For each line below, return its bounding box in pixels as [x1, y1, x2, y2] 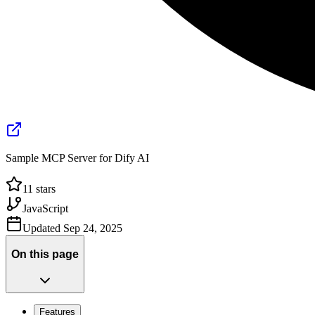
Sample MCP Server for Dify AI [6, 152, 149, 165]
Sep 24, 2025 [63, 222, 122, 235]
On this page [11, 248, 79, 261]
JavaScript [22, 202, 68, 215]
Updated [22, 222, 63, 235]
